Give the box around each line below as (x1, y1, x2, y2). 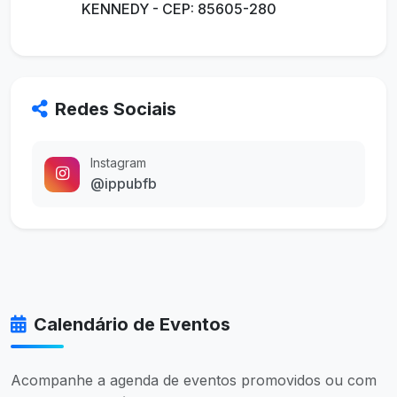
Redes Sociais (55, 98, 176, 121)
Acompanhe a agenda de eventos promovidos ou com (11, 371, 377, 390)
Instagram (90, 155, 146, 171)
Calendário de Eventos (34, 314, 230, 336)
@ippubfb (90, 175, 157, 193)
